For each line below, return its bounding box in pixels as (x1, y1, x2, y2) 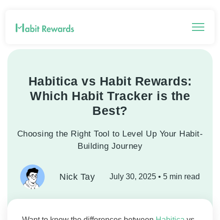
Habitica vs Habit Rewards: (28, 74, 192, 88)
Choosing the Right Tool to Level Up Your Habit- (17, 129, 203, 138)
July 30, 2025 (110, 172, 156, 181)
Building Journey (78, 141, 142, 151)
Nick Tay (59, 171, 95, 182)
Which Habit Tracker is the (30, 89, 190, 103)
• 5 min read (158, 172, 200, 181)
